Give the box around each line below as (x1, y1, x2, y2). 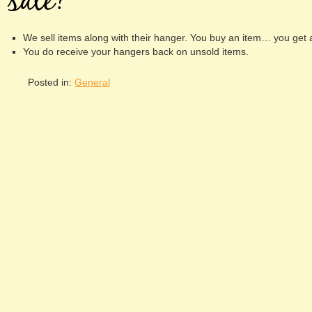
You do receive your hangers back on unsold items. (23, 46, 249, 57)
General (75, 77, 110, 88)
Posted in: (28, 77, 75, 88)
